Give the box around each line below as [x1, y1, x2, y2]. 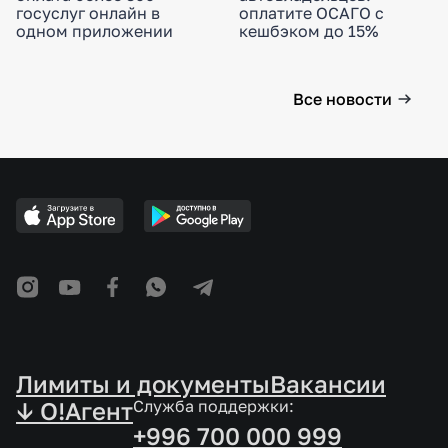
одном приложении [16, 21, 173, 42]
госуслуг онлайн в [16, 3, 160, 24]
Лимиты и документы [16, 369, 270, 399]
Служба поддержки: [133, 396, 294, 417]
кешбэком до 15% [239, 21, 378, 42]
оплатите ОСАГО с [239, 3, 384, 24]
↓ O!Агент [16, 396, 133, 426]
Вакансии [270, 369, 386, 399]
